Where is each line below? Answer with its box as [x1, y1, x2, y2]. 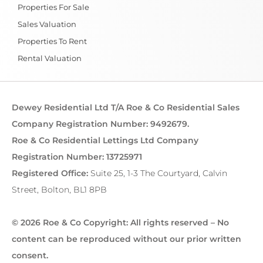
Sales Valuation [18, 19, 76, 29]
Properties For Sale [18, 2, 89, 12]
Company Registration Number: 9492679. [12, 119, 189, 130]
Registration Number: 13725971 [12, 151, 142, 163]
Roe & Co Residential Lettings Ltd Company [12, 135, 198, 146]
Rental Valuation [18, 53, 82, 63]
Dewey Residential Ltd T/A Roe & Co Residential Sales [12, 102, 240, 113]
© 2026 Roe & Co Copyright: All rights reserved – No [12, 217, 229, 228]
